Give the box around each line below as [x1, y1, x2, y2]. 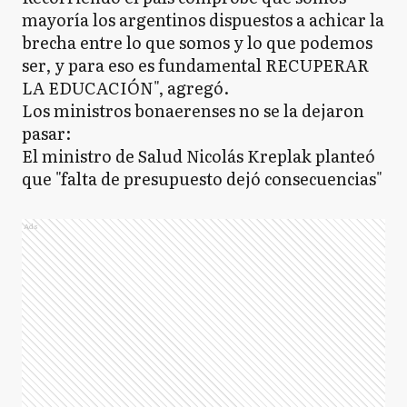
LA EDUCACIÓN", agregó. [22, 75, 229, 100]
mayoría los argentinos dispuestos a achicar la [22, 7, 384, 32]
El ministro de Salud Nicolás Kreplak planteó [22, 144, 375, 168]
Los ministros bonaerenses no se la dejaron [22, 98, 364, 123]
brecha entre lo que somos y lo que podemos [22, 30, 372, 55]
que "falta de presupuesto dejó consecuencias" [22, 166, 382, 191]
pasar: [22, 121, 71, 145]
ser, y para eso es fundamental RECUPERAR [22, 53, 369, 77]
